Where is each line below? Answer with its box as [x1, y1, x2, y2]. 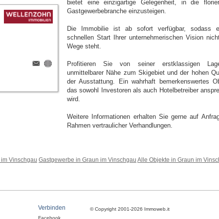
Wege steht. [67, 43, 101, 50]
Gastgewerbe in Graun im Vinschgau [39, 156, 136, 163]
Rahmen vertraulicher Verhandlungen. [67, 122, 173, 129]
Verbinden [38, 204, 66, 211]
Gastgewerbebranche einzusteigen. [67, 7, 166, 15]
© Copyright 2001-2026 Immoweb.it [90, 206, 170, 212]
